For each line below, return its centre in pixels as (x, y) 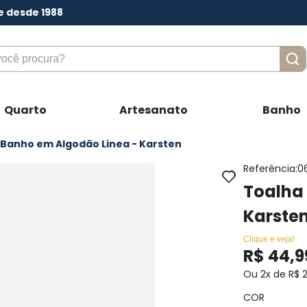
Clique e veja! (269, 240)
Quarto (25, 110)
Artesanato (153, 110)
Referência (270, 169)
